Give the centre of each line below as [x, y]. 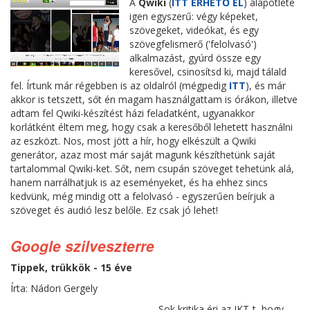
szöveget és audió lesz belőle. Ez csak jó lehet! [114, 210]
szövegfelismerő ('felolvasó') [193, 44]
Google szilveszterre [82, 246]
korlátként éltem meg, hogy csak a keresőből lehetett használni [152, 127]
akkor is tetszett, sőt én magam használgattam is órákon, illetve [154, 99]
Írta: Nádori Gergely [54, 288]
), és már [266, 85]
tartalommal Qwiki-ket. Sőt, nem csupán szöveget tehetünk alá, [152, 168]
